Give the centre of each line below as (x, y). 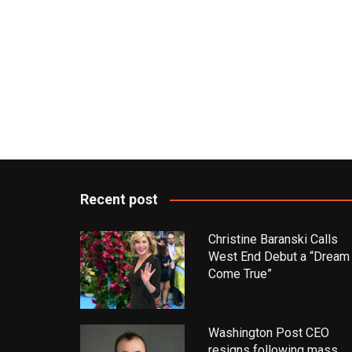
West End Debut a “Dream (279, 257)
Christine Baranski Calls (273, 239)
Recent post (119, 199)
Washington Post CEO (268, 333)
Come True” (240, 274)
